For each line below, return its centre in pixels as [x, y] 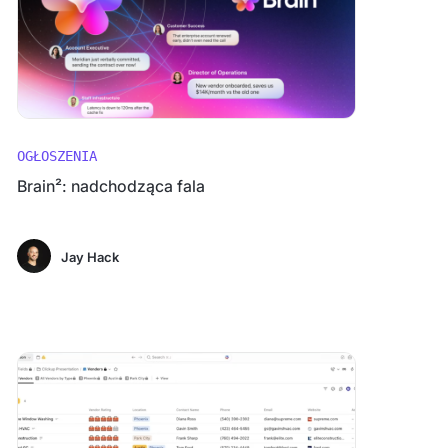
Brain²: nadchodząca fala [110, 186]
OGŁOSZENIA [56, 156]
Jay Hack [89, 257]
